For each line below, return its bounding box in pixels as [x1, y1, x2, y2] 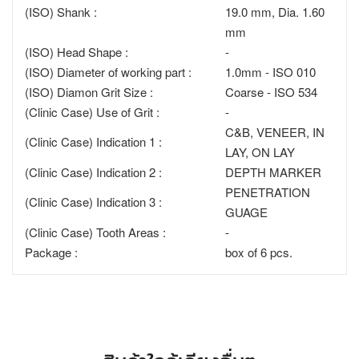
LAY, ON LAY [225, 143, 295, 160]
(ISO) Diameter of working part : [25, 63, 192, 80]
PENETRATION [225, 183, 310, 200]
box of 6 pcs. [225, 243, 292, 260]
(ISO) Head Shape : [25, 42, 128, 60]
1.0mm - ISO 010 [225, 63, 316, 80]
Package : [25, 243, 78, 260]
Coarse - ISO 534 [225, 83, 317, 100]
